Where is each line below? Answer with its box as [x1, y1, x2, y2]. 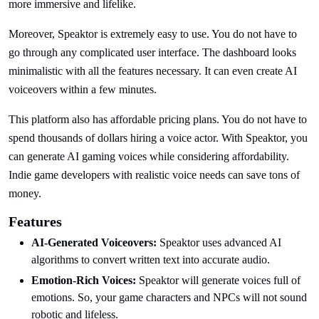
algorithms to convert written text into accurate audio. [31, 253, 270, 266]
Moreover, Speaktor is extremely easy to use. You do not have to [9, 28, 297, 40]
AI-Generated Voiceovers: [31, 236, 157, 249]
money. [9, 187, 41, 199]
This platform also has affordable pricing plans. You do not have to [9, 113, 307, 125]
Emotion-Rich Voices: [31, 274, 136, 286]
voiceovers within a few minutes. [9, 83, 157, 95]
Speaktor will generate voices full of [136, 274, 300, 286]
